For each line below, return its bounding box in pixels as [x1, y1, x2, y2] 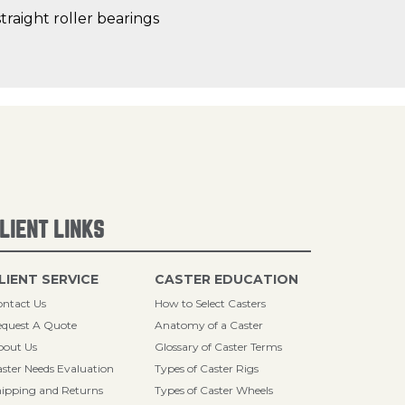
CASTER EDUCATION [155, 271, 299, 287]
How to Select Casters [155, 297, 267, 310]
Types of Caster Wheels [155, 383, 274, 397]
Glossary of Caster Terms [155, 340, 283, 353]
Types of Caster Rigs [155, 362, 259, 375]
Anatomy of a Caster [155, 318, 264, 332]
